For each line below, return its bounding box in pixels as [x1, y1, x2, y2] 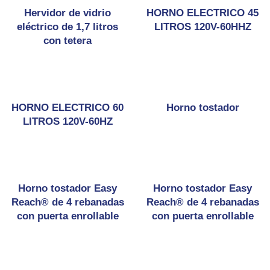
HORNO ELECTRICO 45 [146, 7, 259, 19]
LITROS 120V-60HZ [22, 116, 113, 127]
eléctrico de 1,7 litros [17, 21, 118, 33]
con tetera [43, 35, 92, 46]
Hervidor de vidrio [24, 7, 111, 19]
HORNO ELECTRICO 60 [11, 102, 124, 113]
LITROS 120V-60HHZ [154, 21, 251, 33]
